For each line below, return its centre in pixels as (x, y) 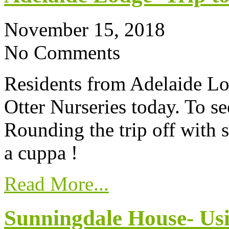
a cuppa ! (41, 153)
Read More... (56, 184)
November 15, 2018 (85, 30)
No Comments (62, 53)
